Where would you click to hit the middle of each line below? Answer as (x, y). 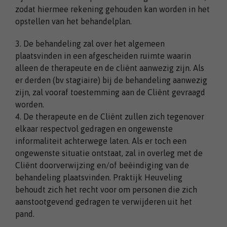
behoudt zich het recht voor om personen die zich (106, 189)
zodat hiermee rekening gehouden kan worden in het (112, 9)
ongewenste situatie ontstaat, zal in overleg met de (109, 153)
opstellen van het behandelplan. (73, 21)
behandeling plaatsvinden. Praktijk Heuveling (99, 177)
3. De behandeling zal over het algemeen (90, 43)
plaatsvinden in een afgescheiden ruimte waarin (103, 55)
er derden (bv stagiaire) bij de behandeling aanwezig (111, 80)
